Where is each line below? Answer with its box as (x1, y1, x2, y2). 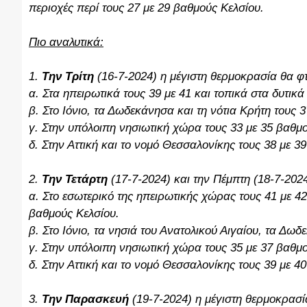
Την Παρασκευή (42, 293, 129, 306)
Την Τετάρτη (42, 173, 108, 186)
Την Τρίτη (42, 70, 97, 83)
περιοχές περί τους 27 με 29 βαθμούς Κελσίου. (29, 1, 264, 14)
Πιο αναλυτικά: (29, 36, 103, 49)
